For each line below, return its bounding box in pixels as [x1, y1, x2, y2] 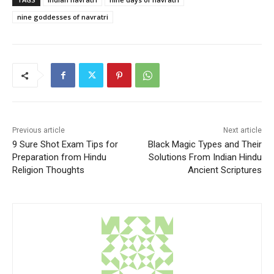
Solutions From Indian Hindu [148, 152, 262, 163]
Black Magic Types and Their [147, 139, 262, 150]
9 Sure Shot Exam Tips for [12, 139, 118, 150]
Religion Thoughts [12, 165, 84, 176]
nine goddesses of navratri [17, 12, 108, 22]
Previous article [12, 126, 65, 135]
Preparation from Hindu [12, 152, 106, 163]
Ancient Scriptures [187, 165, 262, 176]
